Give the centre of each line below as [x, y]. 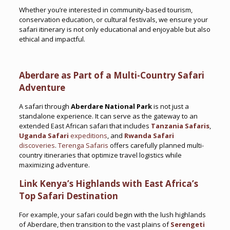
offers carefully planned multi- [156, 145]
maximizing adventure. [54, 165]
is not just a [170, 106]
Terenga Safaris [83, 145]
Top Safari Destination [68, 196]
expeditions [88, 136]
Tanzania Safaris [180, 126]
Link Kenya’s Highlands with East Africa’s [108, 184]
